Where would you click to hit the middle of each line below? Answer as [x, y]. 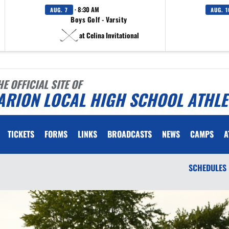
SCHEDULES [208, 168]
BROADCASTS [130, 134]
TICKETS [21, 134]
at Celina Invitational [109, 35]
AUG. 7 [59, 10]
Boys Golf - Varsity [99, 19]
